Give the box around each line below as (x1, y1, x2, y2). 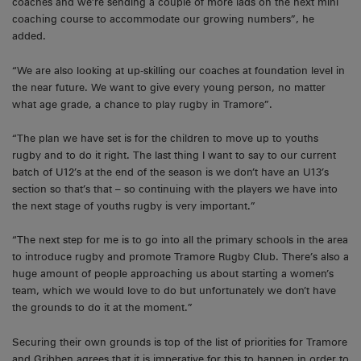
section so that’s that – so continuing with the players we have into (12, 183, 338, 196)
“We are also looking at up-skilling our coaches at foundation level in (12, 64, 345, 77)
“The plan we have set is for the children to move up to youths (12, 132, 318, 145)
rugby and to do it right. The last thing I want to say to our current (12, 149, 336, 162)
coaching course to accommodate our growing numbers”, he (12, 13, 314, 26)
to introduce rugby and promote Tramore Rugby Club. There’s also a (12, 251, 349, 263)
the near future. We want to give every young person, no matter (12, 81, 326, 93)
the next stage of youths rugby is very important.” (12, 200, 255, 213)
